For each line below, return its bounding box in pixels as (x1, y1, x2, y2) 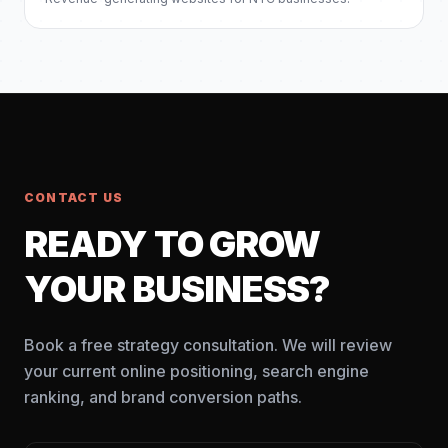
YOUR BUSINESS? (24, 266, 331, 311)
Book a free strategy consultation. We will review (24, 334, 392, 355)
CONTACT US (24, 189, 123, 205)
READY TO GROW (24, 221, 321, 266)
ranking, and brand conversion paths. (24, 386, 302, 407)
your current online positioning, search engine (24, 360, 369, 381)
